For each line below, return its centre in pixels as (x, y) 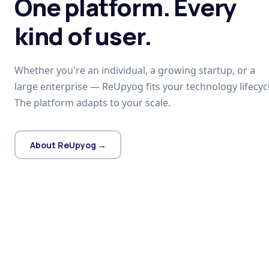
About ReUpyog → (68, 145)
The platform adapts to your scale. (92, 103)
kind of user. (83, 36)
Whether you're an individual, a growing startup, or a (135, 70)
